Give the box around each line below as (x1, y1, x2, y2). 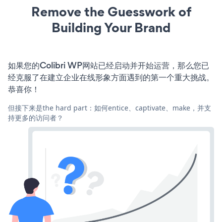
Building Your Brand (52, 18, 170, 37)
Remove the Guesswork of (31, 2, 191, 21)
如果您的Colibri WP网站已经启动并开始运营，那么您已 (8, 59, 209, 71)
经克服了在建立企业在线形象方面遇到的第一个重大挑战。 (8, 71, 214, 83)
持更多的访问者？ (8, 112, 63, 122)
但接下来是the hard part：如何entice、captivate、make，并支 (8, 103, 211, 112)
